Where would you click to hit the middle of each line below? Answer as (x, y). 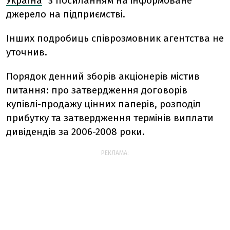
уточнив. (27, 52)
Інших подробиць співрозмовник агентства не (115, 38)
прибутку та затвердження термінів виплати (110, 118)
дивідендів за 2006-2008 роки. (75, 132)
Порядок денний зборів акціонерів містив (103, 76)
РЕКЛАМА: (115, 153)
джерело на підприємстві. (66, 14)
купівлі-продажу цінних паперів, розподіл (103, 104)
